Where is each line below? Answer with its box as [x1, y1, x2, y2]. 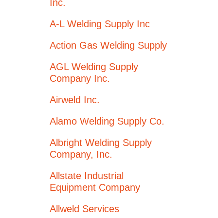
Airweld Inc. [50, 94, 100, 105]
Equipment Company [50, 182, 140, 193]
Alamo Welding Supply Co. [50, 116, 164, 127]
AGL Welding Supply [50, 61, 138, 72]
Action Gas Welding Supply [50, 40, 167, 51]
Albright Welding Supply [50, 137, 152, 148]
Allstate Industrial [50, 170, 124, 181]
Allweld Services [50, 203, 119, 214]
